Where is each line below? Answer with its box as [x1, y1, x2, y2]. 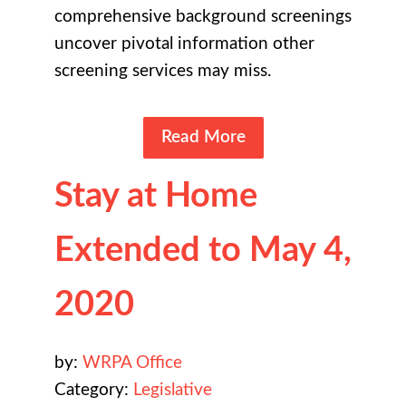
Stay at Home [54, 178, 257, 213]
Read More [160, 128, 246, 146]
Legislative [133, 381, 212, 399]
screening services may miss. [54, 62, 271, 80]
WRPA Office [82, 353, 182, 372]
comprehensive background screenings [54, 7, 352, 25]
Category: [54, 381, 133, 399]
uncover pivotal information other [54, 34, 314, 53]
